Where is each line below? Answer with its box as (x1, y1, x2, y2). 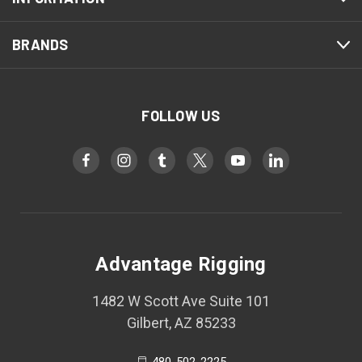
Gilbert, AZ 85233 (126, 314, 236, 332)
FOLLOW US (141, 107, 221, 125)
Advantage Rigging (95, 253, 267, 276)
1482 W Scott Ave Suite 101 (92, 293, 270, 310)
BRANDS (12, 36, 69, 54)
